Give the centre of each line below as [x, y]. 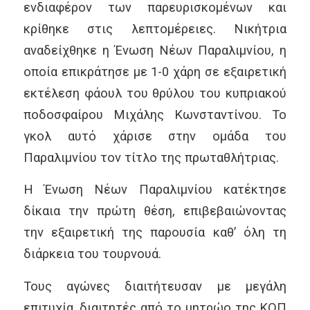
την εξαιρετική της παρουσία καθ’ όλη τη [155, 232]
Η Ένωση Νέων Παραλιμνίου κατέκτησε [155, 190]
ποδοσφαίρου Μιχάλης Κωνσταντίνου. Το [155, 114]
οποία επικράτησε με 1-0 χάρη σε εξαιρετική [155, 71]
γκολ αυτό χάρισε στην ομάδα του [155, 136]
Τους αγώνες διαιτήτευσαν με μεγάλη [155, 286]
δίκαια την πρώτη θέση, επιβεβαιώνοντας [155, 211]
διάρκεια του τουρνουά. [92, 254]
